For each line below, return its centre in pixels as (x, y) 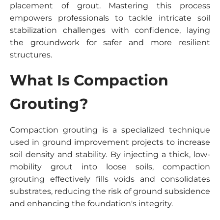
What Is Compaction (89, 80)
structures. (31, 55)
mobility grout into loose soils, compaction (110, 167)
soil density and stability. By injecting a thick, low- (110, 154)
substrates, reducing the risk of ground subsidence (110, 191)
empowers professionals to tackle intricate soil (110, 18)
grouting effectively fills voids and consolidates (110, 179)
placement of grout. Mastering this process (110, 6)
